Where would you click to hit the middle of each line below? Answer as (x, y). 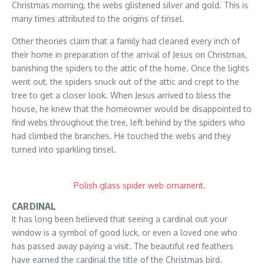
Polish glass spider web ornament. (140, 186)
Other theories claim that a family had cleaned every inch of (126, 41)
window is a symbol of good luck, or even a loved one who (125, 233)
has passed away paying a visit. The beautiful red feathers (123, 246)
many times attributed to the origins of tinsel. (98, 19)
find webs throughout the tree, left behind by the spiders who (128, 123)
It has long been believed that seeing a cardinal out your (120, 219)
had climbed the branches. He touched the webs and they (121, 136)
